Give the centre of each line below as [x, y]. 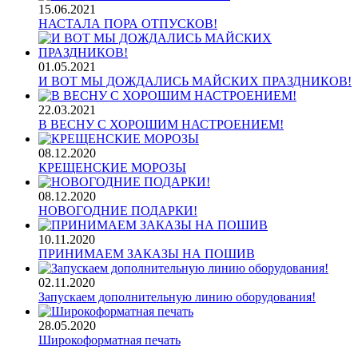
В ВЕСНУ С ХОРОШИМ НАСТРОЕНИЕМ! [161, 125]
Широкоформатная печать [109, 340]
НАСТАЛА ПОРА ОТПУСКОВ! [128, 24]
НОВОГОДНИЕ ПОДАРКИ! [118, 211]
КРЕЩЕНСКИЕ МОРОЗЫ [112, 168]
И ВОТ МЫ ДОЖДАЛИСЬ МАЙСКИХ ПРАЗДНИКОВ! [195, 82]
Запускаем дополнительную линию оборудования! [177, 297]
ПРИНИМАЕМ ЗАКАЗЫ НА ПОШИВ [147, 254]
